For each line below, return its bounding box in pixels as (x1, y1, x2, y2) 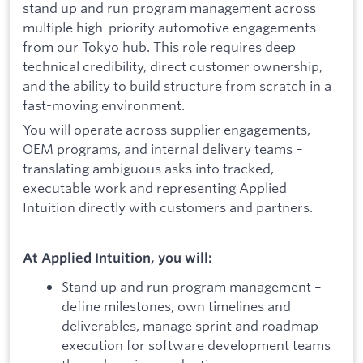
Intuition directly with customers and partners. (23, 198, 313, 216)
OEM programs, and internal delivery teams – (23, 139, 303, 157)
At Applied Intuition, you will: (23, 249, 212, 266)
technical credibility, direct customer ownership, (23, 57, 322, 75)
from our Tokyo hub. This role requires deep (23, 37, 296, 55)
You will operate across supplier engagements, (23, 120, 310, 138)
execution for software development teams (62, 336, 331, 354)
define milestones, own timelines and (62, 297, 291, 315)
